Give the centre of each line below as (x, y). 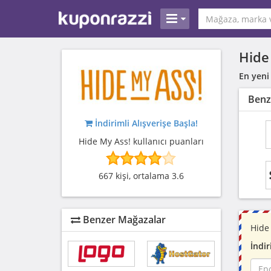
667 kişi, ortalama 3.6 (141, 175)
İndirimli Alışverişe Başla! (146, 123)
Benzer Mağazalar (123, 219)
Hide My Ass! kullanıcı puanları (141, 141)
